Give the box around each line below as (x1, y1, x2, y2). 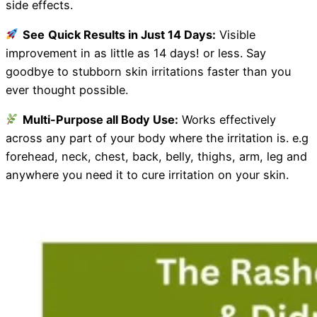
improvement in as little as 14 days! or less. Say (6, 45, 266, 60)
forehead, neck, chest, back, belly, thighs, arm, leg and (6, 149, 307, 164)
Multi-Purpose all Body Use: (22, 113, 178, 127)
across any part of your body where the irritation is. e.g (6, 131, 309, 146)
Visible (215, 27, 255, 42)
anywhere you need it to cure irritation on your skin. (6, 168, 289, 183)
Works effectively (178, 113, 276, 127)
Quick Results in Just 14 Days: (47, 27, 216, 42)
